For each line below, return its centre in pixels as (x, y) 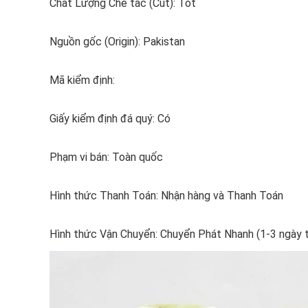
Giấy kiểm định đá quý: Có (110, 119)
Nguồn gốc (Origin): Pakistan (117, 42)
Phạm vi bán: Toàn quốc (106, 157)
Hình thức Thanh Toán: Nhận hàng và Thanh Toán (166, 196)
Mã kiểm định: (82, 80)
